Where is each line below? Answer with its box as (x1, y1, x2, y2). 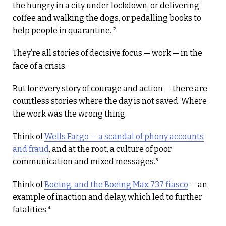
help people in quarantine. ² (13, 25, 116, 35)
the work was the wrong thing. (13, 108, 127, 119)
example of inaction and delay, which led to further (13, 192, 202, 202)
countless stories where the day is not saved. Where (13, 96, 207, 106)
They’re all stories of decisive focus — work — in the (13, 48, 202, 58)
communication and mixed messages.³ (13, 156, 158, 166)
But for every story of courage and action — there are (13, 83, 207, 93)
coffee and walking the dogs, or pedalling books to (13, 13, 201, 23)
